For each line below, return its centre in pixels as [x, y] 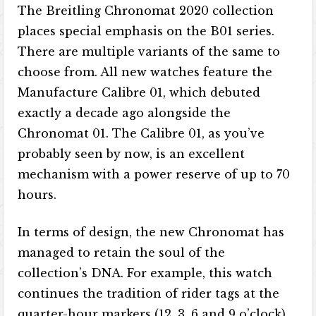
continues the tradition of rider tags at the [149, 293]
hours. [37, 195]
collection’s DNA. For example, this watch [145, 273]
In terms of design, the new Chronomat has [151, 232]
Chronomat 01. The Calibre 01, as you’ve [141, 133]
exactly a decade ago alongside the [124, 113]
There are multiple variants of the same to [149, 51]
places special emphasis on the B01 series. [146, 31]
